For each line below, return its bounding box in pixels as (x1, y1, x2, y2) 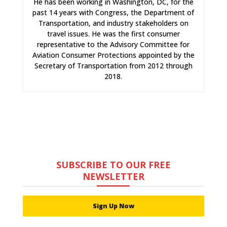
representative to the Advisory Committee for (37, 39, 190, 49)
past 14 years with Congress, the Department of (32, 7, 195, 17)
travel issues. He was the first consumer (47, 28, 180, 39)
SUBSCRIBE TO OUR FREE (56, 158, 171, 171)
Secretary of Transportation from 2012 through (34, 60, 193, 70)
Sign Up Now (92, 201, 134, 210)
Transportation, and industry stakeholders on (38, 18, 188, 28)
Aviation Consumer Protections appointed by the (32, 50, 195, 60)
